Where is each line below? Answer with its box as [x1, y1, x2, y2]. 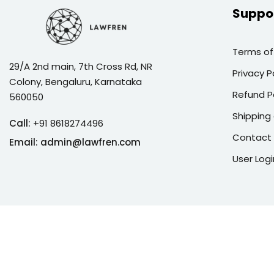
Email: [9, 135, 40, 149]
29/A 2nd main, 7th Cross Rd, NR [9, 59, 152, 73]
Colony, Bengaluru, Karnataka [9, 75, 142, 88]
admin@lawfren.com [40, 135, 141, 149]
